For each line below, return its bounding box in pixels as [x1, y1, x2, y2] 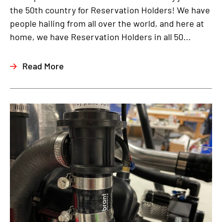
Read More [22, 60, 64, 71]
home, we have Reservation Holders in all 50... [10, 31, 191, 42]
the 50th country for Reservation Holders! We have [10, 4, 210, 15]
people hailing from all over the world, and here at [10, 18, 204, 29]
